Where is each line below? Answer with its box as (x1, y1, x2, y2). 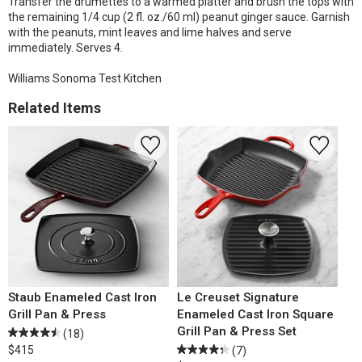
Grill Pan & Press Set (177, 324, 297, 339)
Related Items (8, 99, 101, 116)
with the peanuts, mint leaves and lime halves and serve (8, 26, 292, 39)
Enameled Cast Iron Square (177, 307, 334, 322)
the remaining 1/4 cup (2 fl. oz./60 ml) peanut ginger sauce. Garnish (8, 11, 350, 23)
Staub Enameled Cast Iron (8, 290, 157, 305)
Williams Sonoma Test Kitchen (8, 72, 162, 85)
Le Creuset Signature (177, 290, 299, 305)
